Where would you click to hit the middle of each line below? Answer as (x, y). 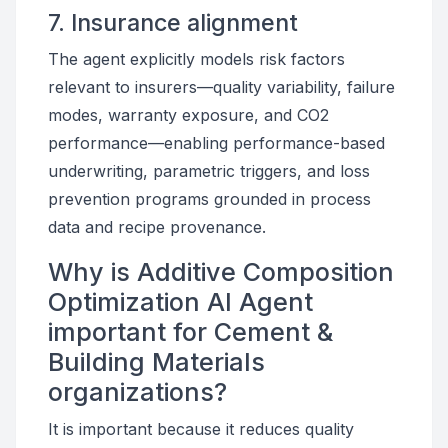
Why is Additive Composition (221, 272)
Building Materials (156, 362)
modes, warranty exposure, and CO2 (188, 115)
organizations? (137, 392)
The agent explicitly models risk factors (196, 59)
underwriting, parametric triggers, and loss (209, 171)
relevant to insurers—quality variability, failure (221, 87)
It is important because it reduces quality (201, 429)
